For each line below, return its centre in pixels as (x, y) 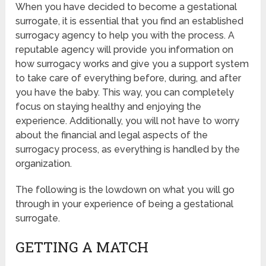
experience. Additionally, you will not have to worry (128, 121)
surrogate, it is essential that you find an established (130, 21)
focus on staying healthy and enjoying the (109, 106)
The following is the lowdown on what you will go (125, 189)
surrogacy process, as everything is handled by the (128, 149)
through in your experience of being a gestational (125, 204)
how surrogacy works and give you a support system (132, 64)
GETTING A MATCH (82, 247)
